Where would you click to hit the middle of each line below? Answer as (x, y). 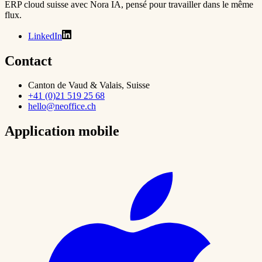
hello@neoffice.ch (62, 106)
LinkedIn (45, 36)
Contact (28, 61)
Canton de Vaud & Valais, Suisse (89, 85)
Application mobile (62, 131)
